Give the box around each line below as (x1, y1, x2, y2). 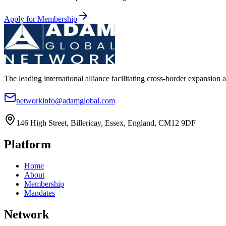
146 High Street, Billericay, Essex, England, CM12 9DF (16, 119, 196, 128)
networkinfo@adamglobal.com (16, 96, 115, 105)
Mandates (24, 189, 55, 198)
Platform (4, 138, 51, 151)
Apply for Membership (4, 15, 77, 24)
